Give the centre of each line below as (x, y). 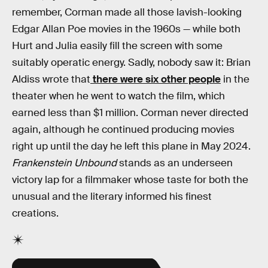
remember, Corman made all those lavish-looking (127, 12)
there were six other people (156, 79)
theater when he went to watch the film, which (118, 96)
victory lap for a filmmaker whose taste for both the (130, 179)
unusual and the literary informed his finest (112, 196)
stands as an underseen (175, 163)
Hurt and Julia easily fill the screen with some (117, 45)
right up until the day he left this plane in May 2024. (131, 146)
